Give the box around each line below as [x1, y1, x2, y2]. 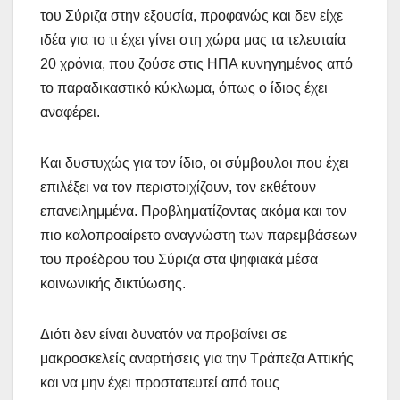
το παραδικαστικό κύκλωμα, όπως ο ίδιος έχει [40, 79, 328, 96]
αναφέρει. [40, 104, 100, 120]
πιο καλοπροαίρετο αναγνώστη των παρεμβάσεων [40, 227, 357, 243]
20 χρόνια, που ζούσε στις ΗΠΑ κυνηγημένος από [40, 55, 353, 71]
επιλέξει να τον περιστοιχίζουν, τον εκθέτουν [40, 179, 316, 195]
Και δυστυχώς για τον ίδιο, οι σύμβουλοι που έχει [40, 154, 349, 171]
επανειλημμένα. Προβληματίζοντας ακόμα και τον [40, 203, 346, 219]
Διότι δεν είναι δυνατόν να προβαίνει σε [40, 326, 287, 342]
